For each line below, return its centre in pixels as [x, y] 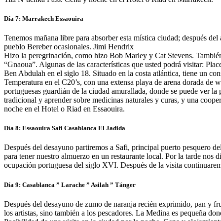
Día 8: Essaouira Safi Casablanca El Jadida [65, 128]
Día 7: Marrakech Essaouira [44, 18]
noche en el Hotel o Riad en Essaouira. [64, 109]
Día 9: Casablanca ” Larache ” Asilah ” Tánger [70, 184]
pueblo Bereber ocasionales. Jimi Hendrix [69, 47]
